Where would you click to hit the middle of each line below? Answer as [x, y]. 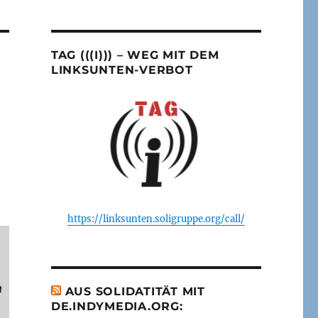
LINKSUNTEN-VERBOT [122, 70]
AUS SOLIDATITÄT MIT [135, 291]
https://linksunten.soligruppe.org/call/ [156, 219]
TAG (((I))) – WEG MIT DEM [135, 55]
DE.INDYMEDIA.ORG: [117, 306]
